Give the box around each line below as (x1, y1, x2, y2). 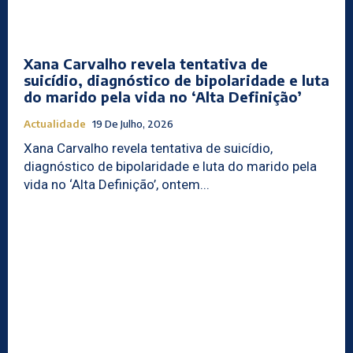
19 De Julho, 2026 (92, 117, 173, 130)
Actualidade (24, 117, 86, 130)
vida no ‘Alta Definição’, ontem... (24, 176, 210, 192)
